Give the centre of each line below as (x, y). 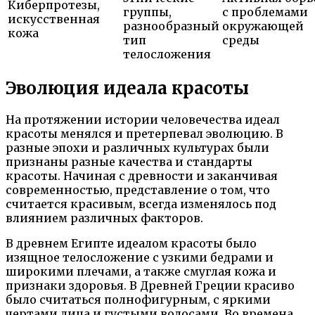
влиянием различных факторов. (104, 218)
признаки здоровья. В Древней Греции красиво (150, 286)
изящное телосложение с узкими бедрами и (140, 258)
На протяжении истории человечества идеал (143, 120)
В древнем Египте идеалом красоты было (131, 244)
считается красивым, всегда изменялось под (141, 204)
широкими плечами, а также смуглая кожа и (141, 272)
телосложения (167, 54)
